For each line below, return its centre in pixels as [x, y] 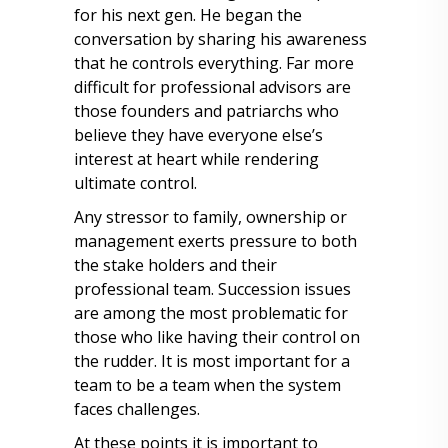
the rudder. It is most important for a [212, 361]
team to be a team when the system [207, 385]
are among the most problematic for [211, 313]
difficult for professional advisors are [212, 87]
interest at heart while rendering [196, 159]
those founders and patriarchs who [206, 111]
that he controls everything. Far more [214, 63]
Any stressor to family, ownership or [210, 217]
